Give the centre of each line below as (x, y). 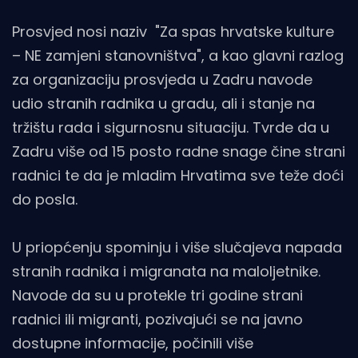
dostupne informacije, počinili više (133, 344)
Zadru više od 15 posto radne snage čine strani (179, 152)
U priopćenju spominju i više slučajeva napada (177, 248)
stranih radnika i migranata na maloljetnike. (166, 272)
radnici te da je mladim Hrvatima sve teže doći (178, 176)
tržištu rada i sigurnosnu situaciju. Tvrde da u (171, 128)
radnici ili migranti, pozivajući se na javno (157, 320)
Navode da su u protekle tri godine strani (157, 296)
